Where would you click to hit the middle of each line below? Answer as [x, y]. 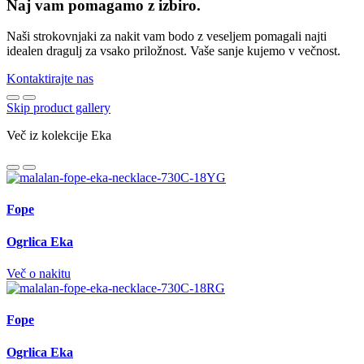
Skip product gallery [58, 108]
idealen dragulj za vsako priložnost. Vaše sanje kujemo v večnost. [173, 51]
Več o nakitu [39, 274]
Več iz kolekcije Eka [59, 136]
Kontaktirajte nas [50, 79]
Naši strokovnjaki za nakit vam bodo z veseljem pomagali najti [167, 37]
